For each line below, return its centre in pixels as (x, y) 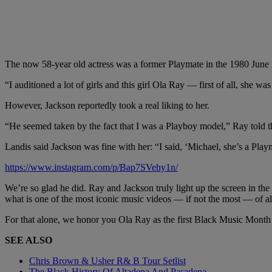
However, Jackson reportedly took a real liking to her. (107, 106)
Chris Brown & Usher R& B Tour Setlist (107, 261)
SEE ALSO (29, 240)
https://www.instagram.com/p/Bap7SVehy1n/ (91, 168)
